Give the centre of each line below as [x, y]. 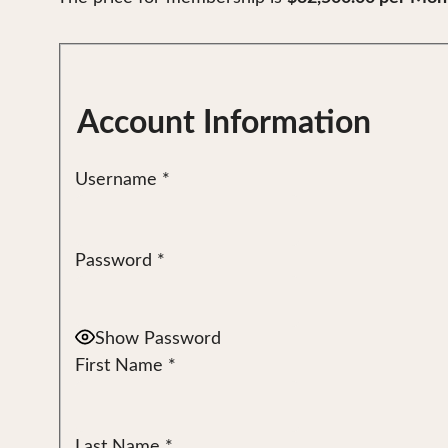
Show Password [157, 339]
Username [115, 180]
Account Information [223, 123]
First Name [118, 366]
